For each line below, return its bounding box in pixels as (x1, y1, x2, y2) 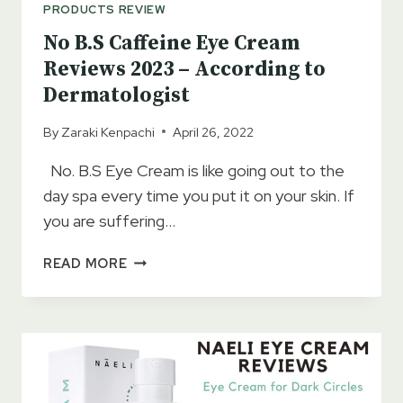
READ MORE (43, 254, 128, 272)
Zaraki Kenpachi (61, 122, 156, 140)
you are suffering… (43, 210, 175, 231)
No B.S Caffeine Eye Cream (43, 30, 300, 57)
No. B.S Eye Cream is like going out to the (43, 159, 345, 181)
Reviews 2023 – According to (43, 56, 326, 83)
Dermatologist (43, 82, 190, 109)
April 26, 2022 (173, 122, 255, 140)
